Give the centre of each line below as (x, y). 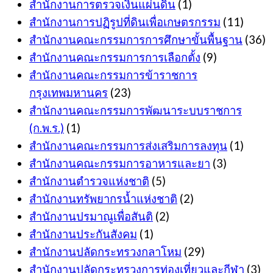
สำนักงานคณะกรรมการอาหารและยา (120, 164)
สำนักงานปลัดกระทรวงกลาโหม (105, 252)
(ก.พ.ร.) (47, 128)
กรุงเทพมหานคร (69, 93)
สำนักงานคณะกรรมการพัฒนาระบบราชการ (136, 111)
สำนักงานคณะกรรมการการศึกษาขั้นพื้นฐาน (136, 40)
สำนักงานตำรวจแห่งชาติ (89, 181)
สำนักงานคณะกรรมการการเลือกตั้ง (115, 58)
